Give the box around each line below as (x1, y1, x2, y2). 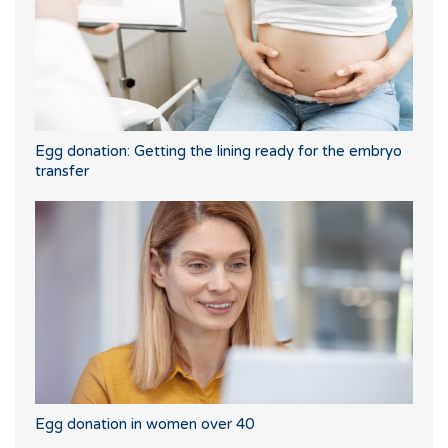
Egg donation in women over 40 (35, 415, 254, 434)
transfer (35, 161, 89, 180)
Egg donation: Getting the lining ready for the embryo (35, 141, 402, 160)
